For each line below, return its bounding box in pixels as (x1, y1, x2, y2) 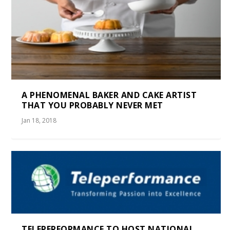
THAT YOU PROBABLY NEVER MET (22, 100, 163, 111)
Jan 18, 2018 (22, 116, 57, 125)
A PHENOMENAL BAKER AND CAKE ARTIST (22, 89, 197, 101)
